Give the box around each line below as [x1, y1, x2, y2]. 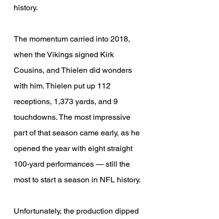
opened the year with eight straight [14, 144, 134, 153]
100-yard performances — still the [14, 159, 132, 169]
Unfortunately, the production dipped [14, 206, 141, 216]
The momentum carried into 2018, [14, 34, 132, 44]
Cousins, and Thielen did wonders [14, 66, 134, 75]
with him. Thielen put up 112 [14, 81, 112, 91]
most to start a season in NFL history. [14, 175, 141, 185]
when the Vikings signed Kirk [14, 50, 116, 60]
